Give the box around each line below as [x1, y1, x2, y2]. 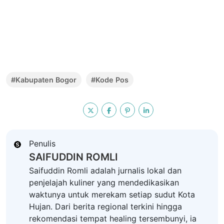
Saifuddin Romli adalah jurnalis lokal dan [28, 165, 181, 176]
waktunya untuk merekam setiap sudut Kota [28, 189, 195, 200]
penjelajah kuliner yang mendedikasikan [28, 177, 179, 188]
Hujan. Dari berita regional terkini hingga [28, 201, 182, 212]
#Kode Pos [91, 75, 128, 84]
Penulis [28, 138, 55, 149]
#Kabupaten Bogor [11, 75, 76, 84]
